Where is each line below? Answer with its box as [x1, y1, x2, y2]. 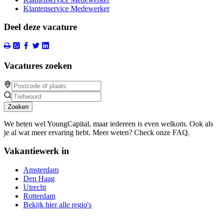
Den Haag [23, 174, 55, 183]
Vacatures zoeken [4, 60, 72, 71]
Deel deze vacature [4, 22, 77, 32]
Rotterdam [23, 192, 55, 201]
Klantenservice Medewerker [23, 4, 109, 13]
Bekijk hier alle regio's [23, 201, 92, 209]
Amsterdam [23, 166, 59, 174]
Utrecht [23, 183, 46, 192]
